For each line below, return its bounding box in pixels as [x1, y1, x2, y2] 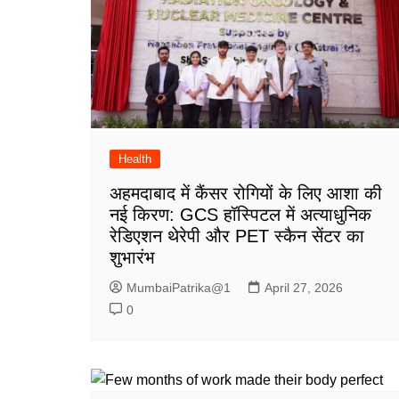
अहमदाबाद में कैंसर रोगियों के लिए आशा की [110, 183, 382, 204]
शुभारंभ [110, 248, 155, 268]
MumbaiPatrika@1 [126, 281, 231, 296]
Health [118, 152, 151, 167]
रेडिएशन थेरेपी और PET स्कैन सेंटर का [110, 226, 364, 247]
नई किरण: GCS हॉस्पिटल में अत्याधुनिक [110, 205, 371, 225]
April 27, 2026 [265, 281, 343, 296]
